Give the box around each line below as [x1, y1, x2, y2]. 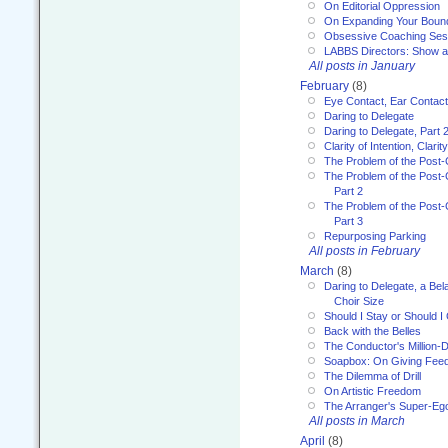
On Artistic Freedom [324, 384, 421, 397]
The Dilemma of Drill [324, 369, 421, 382]
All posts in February [309, 243, 420, 258]
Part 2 [334, 184, 363, 197]
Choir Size [334, 294, 384, 307]
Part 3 [334, 214, 363, 227]
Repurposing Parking [324, 229, 426, 242]
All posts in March [309, 413, 405, 428]
